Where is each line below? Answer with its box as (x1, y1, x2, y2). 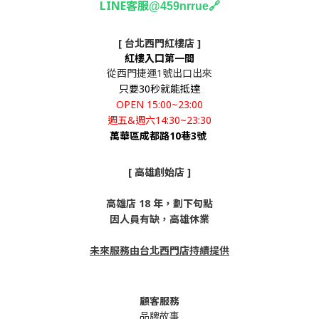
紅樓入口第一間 (125, 51, 194, 65)
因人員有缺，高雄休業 (110, 212, 209, 226)
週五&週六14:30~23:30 (108, 113, 211, 127)
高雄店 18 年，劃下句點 (106, 197, 213, 210)
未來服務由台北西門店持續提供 (90, 244, 229, 257)
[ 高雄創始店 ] (128, 165, 191, 179)
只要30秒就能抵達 (119, 82, 200, 95)
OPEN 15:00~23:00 (116, 98, 203, 111)
